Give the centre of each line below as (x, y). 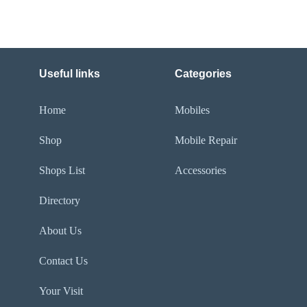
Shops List (62, 170)
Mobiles (193, 110)
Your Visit (61, 291)
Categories (204, 73)
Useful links (69, 73)
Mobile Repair (206, 140)
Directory (59, 200)
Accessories (201, 170)
